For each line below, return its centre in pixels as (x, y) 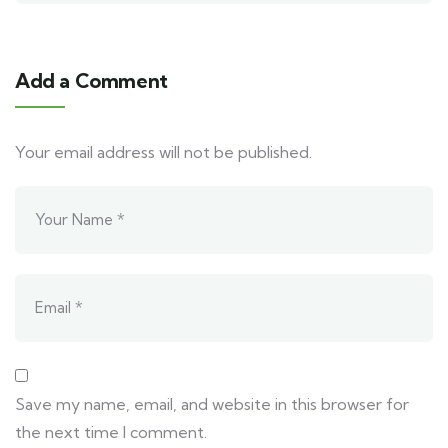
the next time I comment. (111, 432)
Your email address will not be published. (163, 152)
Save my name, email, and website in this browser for (212, 404)
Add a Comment (91, 81)
